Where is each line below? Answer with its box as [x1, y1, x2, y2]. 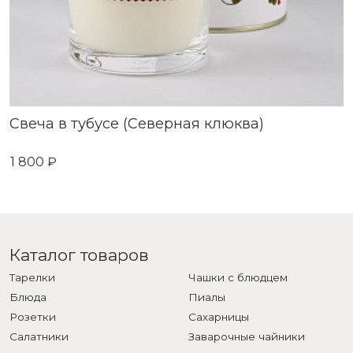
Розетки [9, 310, 56, 324]
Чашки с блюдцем [188, 271, 288, 284]
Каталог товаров [9, 244, 149, 265]
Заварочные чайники [188, 330, 305, 344]
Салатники [9, 330, 69, 344]
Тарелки [9, 271, 55, 284]
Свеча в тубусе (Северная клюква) [9, 114, 264, 132]
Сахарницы [188, 310, 249, 324]
